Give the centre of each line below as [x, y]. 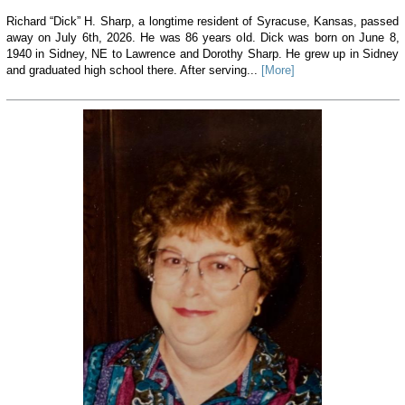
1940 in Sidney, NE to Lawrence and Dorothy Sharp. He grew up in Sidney [202, 54]
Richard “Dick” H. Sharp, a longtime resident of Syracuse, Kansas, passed [202, 22]
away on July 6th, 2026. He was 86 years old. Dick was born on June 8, [202, 38]
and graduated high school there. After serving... [133, 71]
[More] [278, 71]
